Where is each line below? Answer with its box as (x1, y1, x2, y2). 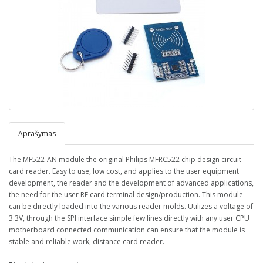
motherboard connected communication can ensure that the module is (9, 225, 245, 235)
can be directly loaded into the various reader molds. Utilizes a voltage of (9, 201, 253, 211)
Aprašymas (18, 129, 56, 139)
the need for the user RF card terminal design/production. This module (9, 190, 243, 200)
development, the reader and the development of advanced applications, (9, 178, 254, 188)
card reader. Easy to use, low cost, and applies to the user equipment (9, 166, 239, 176)
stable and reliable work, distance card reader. (9, 237, 164, 247)
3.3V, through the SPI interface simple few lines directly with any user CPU (9, 213, 249, 223)
